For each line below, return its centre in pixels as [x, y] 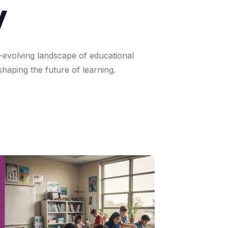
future [57, 70]
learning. [99, 70]
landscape [57, 55]
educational [112, 55]
